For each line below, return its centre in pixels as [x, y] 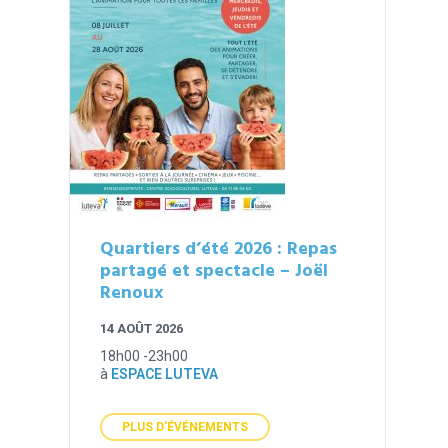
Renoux [132, 293]
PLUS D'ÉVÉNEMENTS [185, 427]
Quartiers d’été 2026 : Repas [219, 249]
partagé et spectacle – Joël [214, 271]
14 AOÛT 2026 [142, 328]
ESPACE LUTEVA [165, 374]
